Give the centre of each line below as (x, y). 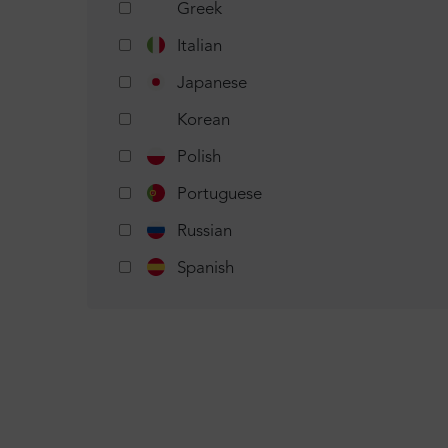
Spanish (205, 269)
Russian (204, 232)
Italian (199, 47)
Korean (203, 121)
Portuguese (219, 195)
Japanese (212, 84)
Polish (199, 158)
